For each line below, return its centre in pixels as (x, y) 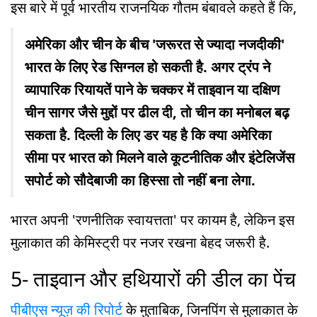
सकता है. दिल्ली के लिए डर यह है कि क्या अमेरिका (148, 135)
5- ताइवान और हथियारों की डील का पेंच (153, 279)
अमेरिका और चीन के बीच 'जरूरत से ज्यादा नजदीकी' (155, 45)
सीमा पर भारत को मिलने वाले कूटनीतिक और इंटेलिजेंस (160, 158)
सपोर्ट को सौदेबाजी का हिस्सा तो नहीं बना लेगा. (142, 180)
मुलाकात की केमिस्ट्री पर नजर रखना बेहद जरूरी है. (140, 243)
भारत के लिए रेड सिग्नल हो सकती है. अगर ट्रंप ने (148, 67)
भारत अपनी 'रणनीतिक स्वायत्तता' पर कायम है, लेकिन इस (152, 220)
